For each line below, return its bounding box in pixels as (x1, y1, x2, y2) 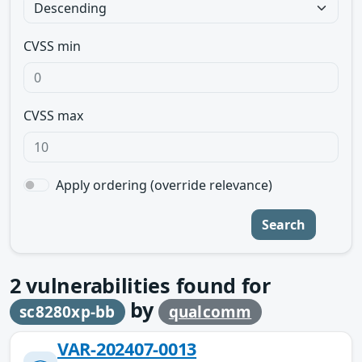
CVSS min (23, 37, 81, 55)
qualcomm (168, 301, 252, 322)
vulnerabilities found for (20, 271, 271, 299)
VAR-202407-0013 (57, 336, 197, 360)
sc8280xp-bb (19, 301, 116, 322)
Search (262, 216, 305, 234)
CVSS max (23, 107, 83, 124)
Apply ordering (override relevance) (56, 176, 272, 194)
